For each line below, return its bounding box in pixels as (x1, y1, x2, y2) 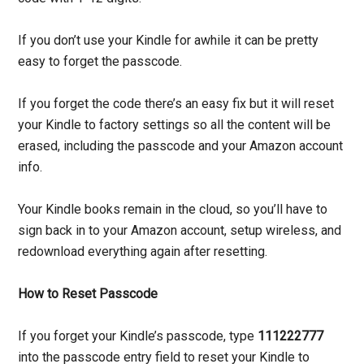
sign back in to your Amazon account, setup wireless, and (18, 223, 342, 239)
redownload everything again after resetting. (18, 244, 268, 260)
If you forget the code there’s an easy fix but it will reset (18, 96, 335, 112)
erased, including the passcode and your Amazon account (18, 138, 344, 154)
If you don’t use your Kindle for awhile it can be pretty (18, 32, 319, 49)
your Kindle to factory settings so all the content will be (18, 117, 331, 133)
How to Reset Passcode (18, 286, 158, 302)
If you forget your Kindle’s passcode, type (18, 328, 258, 344)
